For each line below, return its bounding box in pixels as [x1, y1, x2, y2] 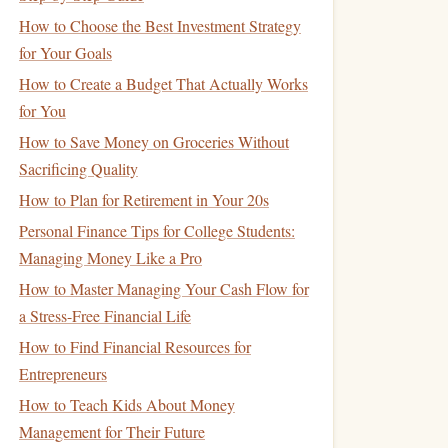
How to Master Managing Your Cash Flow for [19, 278, 309, 299]
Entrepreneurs [19, 363, 107, 384]
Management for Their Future [19, 421, 205, 442]
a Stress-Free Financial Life [19, 305, 191, 326]
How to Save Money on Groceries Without [19, 131, 289, 152]
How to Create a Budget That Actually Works [19, 73, 308, 94]
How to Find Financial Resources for [19, 336, 251, 357]
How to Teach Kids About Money [19, 394, 235, 415]
